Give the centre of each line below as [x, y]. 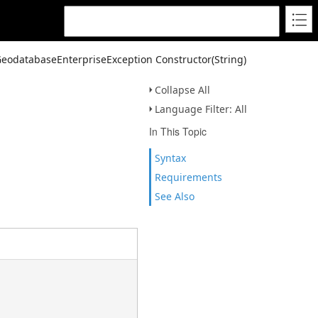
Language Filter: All [201, 109]
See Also [175, 196]
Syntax [170, 158]
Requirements [188, 177]
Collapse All [182, 90]
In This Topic [178, 131]
